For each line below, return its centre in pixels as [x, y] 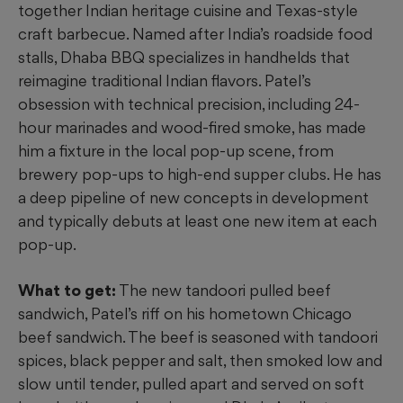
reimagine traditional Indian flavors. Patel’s [165, 81]
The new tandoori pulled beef [224, 291]
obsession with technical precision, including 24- [189, 104]
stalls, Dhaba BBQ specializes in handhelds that [184, 58]
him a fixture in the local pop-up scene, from [176, 151]
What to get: [67, 291]
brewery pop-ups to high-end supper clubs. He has [200, 175]
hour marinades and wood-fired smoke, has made [192, 128]
